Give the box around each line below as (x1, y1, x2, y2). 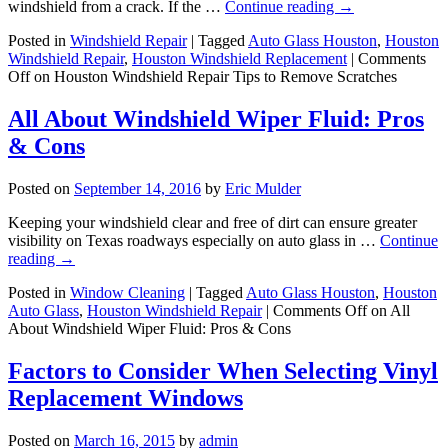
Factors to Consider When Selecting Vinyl (8, 358, 438, 385)
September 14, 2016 (74, 180, 201, 198)
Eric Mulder (225, 180, 301, 198)
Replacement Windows (8, 385, 243, 412)
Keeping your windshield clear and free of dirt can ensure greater (8, 214, 417, 232)
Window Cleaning (70, 284, 185, 302)
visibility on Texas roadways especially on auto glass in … (8, 232, 380, 250)
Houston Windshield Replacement (132, 50, 347, 68)
